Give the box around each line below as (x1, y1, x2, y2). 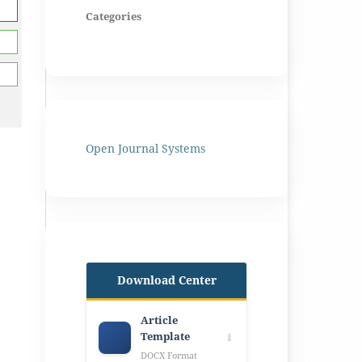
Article (141, 313, 178, 327)
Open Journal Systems (86, 140, 205, 156)
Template (141, 329, 190, 343)
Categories (86, 9, 141, 23)
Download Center (116, 271, 217, 288)
